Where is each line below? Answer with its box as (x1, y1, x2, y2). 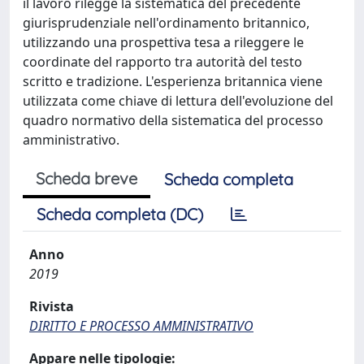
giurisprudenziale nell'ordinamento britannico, (23, 13, 310, 32)
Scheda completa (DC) (37, 203, 203, 224)
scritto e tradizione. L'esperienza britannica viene (23, 71, 323, 90)
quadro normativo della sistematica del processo (23, 110, 323, 129)
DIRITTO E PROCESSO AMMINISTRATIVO (29, 316, 253, 335)
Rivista (29, 297, 74, 315)
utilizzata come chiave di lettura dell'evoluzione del (23, 91, 333, 110)
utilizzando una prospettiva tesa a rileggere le (23, 32, 304, 51)
